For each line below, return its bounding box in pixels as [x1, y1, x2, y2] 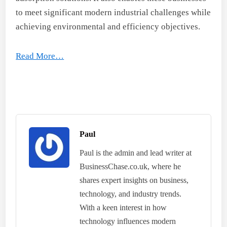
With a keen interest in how [80, 203, 167, 212]
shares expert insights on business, [80, 175, 189, 184]
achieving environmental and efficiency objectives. [16, 21, 201, 31]
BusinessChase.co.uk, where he [80, 162, 181, 171]
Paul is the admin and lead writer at [80, 148, 192, 157]
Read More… [16, 51, 64, 61]
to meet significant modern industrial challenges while [16, 7, 211, 17]
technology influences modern [80, 216, 176, 225]
